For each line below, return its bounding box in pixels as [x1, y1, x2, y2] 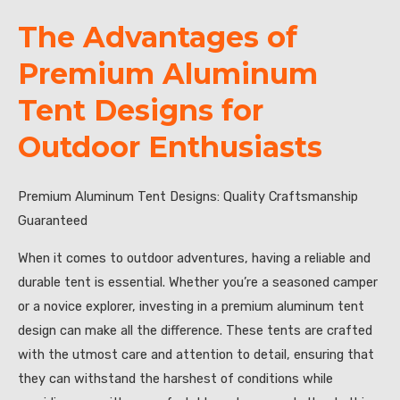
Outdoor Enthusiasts [18, 129, 322, 164]
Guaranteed [18, 212, 87, 229]
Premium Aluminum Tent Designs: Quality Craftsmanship [18, 187, 358, 204]
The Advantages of [18, 19, 297, 54]
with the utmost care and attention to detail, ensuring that [18, 346, 374, 362]
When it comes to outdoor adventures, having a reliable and [18, 249, 371, 266]
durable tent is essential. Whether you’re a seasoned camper [18, 273, 378, 290]
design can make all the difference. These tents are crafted [18, 321, 372, 338]
